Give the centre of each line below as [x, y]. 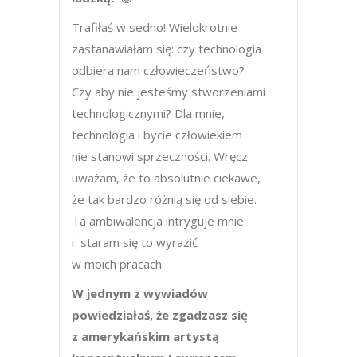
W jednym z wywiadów [140, 293]
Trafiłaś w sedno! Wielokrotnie [155, 27]
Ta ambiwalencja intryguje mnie [158, 221]
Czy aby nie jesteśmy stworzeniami [169, 92]
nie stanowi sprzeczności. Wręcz [160, 156]
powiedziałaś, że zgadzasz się [160, 315]
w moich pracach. [118, 264]
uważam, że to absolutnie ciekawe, [166, 178]
